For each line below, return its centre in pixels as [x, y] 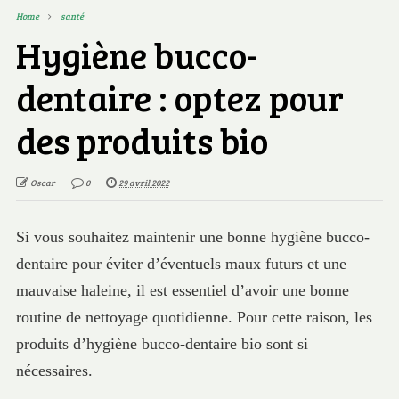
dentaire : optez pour [179, 97]
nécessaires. [56, 370]
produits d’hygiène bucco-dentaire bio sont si [162, 343]
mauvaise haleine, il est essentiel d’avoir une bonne [182, 290]
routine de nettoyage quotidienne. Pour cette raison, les [194, 317]
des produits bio [142, 139]
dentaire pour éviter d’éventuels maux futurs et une [181, 263]
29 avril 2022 [143, 182]
